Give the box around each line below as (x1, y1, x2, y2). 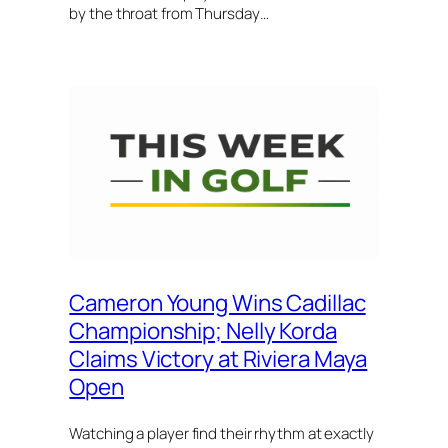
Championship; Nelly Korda (69, 314, 337, 346)
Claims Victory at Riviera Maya (69, 342, 368, 374)
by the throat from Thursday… (69, 2, 269, 24)
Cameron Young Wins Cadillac (69, 286, 366, 318)
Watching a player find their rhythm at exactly (69, 423, 374, 445)
